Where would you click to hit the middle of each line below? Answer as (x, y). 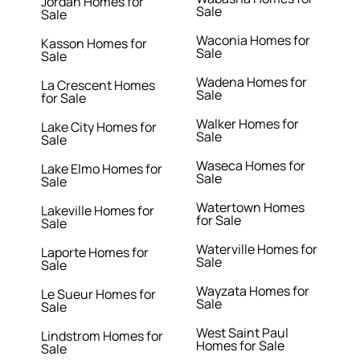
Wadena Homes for (252, 82)
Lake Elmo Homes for (102, 169)
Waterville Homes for (257, 250)
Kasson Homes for (94, 44)
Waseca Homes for (251, 166)
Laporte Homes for (95, 253)
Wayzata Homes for (253, 291)
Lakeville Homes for (98, 211)
